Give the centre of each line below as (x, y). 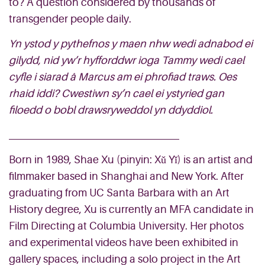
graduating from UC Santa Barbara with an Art (119, 193)
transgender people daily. (70, 19)
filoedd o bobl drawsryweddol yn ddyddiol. (111, 110)
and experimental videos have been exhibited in (124, 243)
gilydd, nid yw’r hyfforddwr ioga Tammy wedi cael (127, 60)
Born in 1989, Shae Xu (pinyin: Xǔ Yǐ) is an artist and (131, 160)
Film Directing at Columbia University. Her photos (126, 226)
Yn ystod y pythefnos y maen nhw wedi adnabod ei (131, 44)
